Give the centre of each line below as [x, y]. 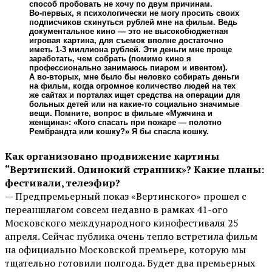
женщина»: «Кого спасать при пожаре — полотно [125, 123]
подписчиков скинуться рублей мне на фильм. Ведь [133, 22]
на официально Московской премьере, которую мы [125, 250]
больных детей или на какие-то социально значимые [134, 104]
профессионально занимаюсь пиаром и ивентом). [128, 68]
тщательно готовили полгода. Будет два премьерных [130, 263]
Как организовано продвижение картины [112, 156]
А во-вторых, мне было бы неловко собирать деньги [134, 77]
